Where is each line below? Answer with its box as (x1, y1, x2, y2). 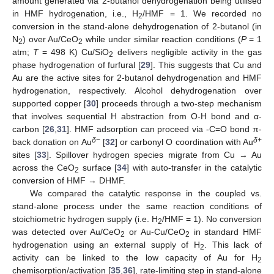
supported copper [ (12, 98, 87, 108)
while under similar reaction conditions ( (83, 34, 241, 44)
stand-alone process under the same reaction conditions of (12, 201, 262, 211)
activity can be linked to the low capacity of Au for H (12, 252, 257, 262)
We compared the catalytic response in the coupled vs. (29, 188, 262, 198)
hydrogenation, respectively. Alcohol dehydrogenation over (12, 85, 262, 95)
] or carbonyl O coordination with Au (114, 136, 254, 147)
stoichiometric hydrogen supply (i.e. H (12, 213, 158, 224)
